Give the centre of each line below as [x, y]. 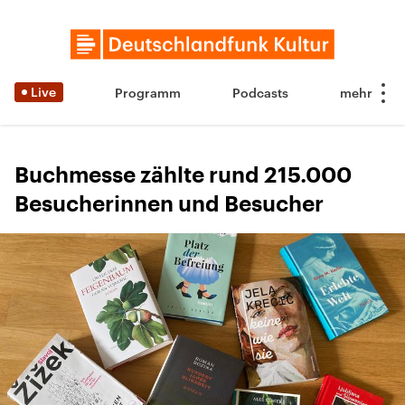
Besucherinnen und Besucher [169, 204]
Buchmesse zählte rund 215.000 [183, 175]
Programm [148, 93]
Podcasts [260, 93]
